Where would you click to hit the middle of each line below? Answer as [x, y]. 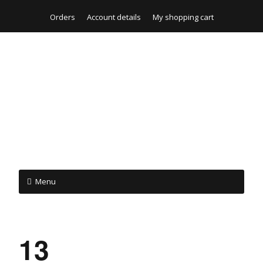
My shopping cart [183, 17]
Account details [114, 17]
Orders [62, 17]
